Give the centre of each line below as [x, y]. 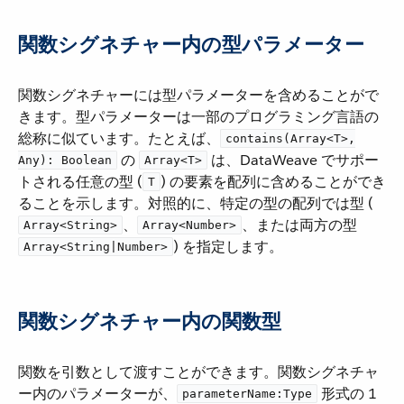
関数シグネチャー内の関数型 [150, 321]
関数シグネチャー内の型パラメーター [191, 44]
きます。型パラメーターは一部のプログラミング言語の [198, 117]
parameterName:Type [247, 394]
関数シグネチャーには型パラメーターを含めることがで [198, 95]
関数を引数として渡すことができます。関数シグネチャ [198, 372]
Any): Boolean [65, 160]
